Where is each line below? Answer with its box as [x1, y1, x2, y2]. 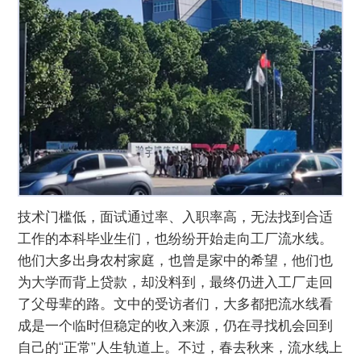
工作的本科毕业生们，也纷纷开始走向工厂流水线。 [18, 230, 334, 247]
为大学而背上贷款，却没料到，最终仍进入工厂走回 [18, 273, 334, 291]
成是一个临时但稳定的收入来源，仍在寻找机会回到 [18, 317, 334, 334]
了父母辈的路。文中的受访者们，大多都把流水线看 [18, 295, 334, 313]
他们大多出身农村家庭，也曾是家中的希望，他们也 [18, 251, 334, 269]
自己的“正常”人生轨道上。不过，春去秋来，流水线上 [18, 338, 343, 356]
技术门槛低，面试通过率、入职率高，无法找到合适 [18, 208, 334, 226]
